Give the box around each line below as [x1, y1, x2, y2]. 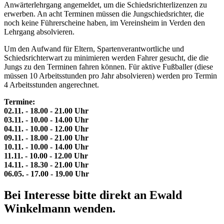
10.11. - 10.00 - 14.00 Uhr [4, 142, 88, 151]
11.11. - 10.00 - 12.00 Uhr [4, 151, 88, 160]
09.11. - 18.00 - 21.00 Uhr [4, 133, 88, 142]
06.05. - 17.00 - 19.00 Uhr [4, 169, 89, 178]
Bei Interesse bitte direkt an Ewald [4, 188, 182, 201]
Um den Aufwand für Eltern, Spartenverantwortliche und [4, 44, 184, 53]
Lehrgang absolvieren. [4, 27, 74, 36]
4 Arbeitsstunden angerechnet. [4, 80, 99, 89]
